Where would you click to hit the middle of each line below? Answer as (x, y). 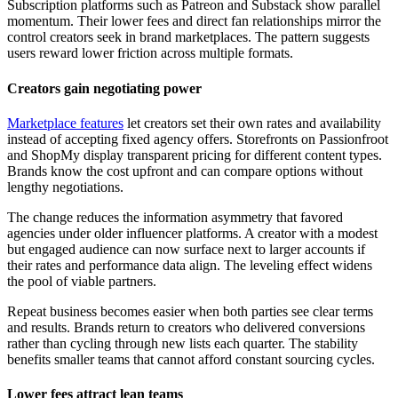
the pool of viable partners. (82, 281)
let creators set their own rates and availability (252, 123)
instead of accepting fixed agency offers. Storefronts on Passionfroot (198, 139)
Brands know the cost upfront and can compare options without (185, 171)
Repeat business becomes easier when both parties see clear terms (190, 311)
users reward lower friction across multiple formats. (150, 53)
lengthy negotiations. (65, 187)
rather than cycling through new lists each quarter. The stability (183, 343)
